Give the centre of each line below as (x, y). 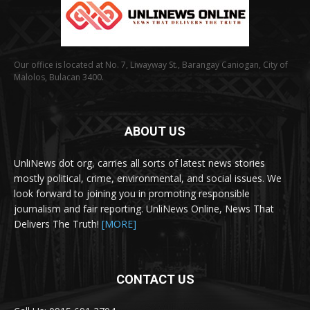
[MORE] (119, 224)
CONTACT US (155, 279)
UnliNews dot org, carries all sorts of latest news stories (139, 163)
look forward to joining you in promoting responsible (132, 193)
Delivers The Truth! (58, 224)
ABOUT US (155, 131)
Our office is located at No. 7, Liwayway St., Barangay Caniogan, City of (151, 64)
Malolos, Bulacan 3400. (59, 77)
